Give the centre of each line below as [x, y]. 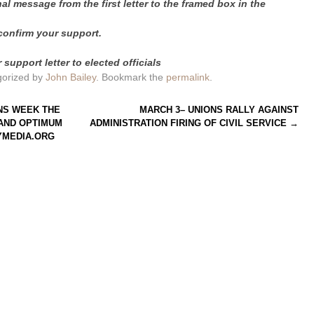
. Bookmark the [131, 77]
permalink [187, 77]
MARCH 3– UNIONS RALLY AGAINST [219, 109]
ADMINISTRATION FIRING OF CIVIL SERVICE [190, 123]
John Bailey [70, 77]
